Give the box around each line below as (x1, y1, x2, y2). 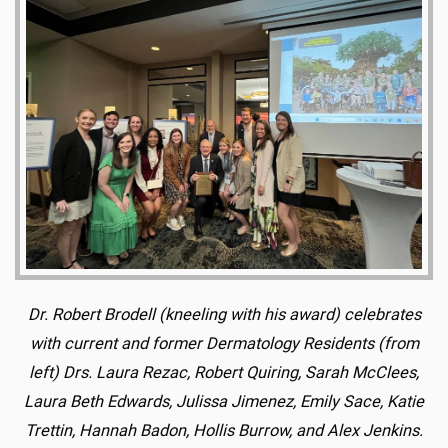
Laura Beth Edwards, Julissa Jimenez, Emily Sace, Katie (24, 392, 424, 411)
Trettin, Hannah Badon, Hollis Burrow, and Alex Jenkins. (25, 421, 423, 440)
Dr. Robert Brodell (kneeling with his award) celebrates (27, 305, 421, 324)
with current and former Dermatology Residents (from (29, 334, 419, 353)
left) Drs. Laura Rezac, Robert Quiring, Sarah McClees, (29, 363, 419, 382)
